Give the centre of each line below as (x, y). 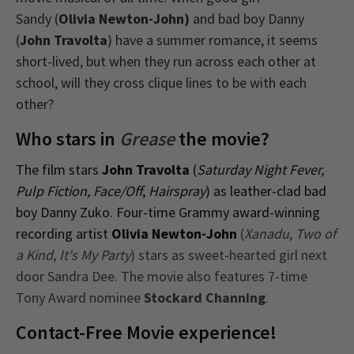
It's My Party (95, 254)
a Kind (34, 254)
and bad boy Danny (247, 18)
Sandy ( (37, 18)
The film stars (59, 169)
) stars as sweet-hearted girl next (229, 254)
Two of (316, 233)
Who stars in (68, 138)
